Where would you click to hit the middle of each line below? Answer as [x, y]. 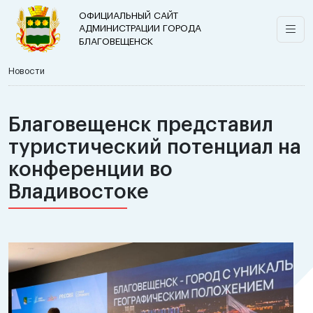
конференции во [90, 170]
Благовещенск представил [141, 125]
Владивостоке [79, 192]
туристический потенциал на [155, 147]
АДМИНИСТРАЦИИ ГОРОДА [140, 28]
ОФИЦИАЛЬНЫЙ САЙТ [129, 15]
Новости [27, 72]
